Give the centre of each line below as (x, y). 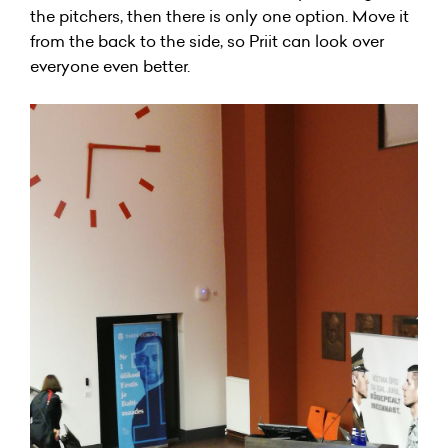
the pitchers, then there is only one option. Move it (219, 15)
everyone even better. (110, 65)
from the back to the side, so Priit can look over (207, 40)
